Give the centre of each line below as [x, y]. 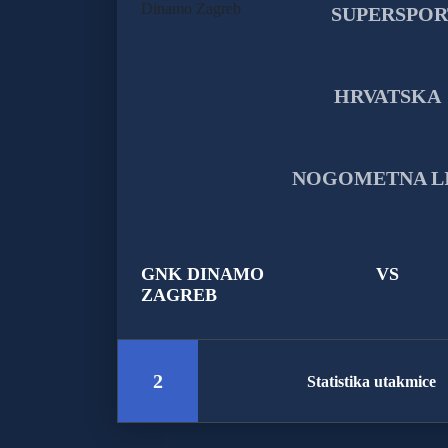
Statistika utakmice [372, 382]
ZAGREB [179, 295]
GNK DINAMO [202, 274]
